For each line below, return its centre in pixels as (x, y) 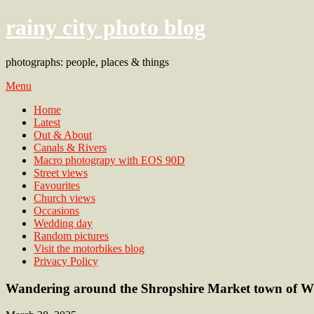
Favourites (57, 185)
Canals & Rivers (70, 147)
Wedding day (63, 223)
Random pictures (71, 235)
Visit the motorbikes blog (89, 248)
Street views (61, 172)
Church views (64, 198)
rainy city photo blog (105, 28)
